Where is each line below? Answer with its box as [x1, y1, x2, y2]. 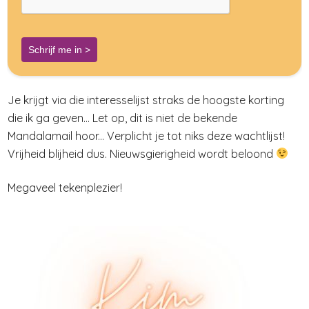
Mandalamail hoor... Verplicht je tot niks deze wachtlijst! [8, 128, 285, 143]
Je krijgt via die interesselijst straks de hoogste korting [8, 92, 284, 107]
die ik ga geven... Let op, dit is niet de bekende [8, 110, 237, 125]
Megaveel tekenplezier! [8, 180, 122, 195]
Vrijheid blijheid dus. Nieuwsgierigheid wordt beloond [8, 146, 276, 161]
